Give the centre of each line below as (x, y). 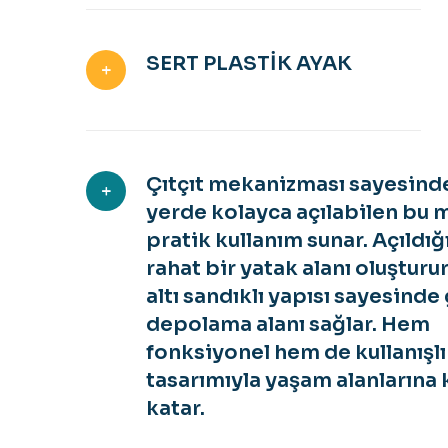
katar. (175, 409)
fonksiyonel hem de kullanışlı (296, 353)
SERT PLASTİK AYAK (249, 64)
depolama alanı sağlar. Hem (288, 325)
